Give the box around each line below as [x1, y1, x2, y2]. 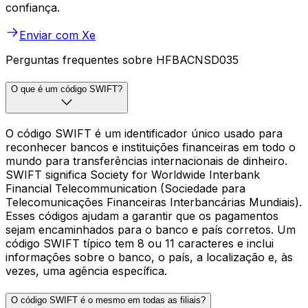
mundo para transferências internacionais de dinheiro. [5, 153, 287, 168]
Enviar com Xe [19, 28, 96, 43]
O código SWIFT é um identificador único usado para [5, 126, 283, 140]
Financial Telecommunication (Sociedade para [5, 181, 245, 195]
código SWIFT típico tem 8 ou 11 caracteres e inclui [5, 236, 274, 250]
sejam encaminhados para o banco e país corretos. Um [5, 222, 296, 236]
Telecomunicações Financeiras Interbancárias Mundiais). [5, 195, 302, 209]
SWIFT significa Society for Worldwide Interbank [5, 167, 260, 181]
